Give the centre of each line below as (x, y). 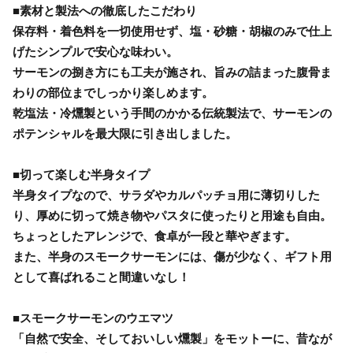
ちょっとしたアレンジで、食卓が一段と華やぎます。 (154, 236)
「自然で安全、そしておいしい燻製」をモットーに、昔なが (172, 338)
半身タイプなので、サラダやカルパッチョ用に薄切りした (166, 195)
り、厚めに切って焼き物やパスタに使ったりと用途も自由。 (172, 215)
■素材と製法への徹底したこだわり (105, 10)
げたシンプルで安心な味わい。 (95, 51)
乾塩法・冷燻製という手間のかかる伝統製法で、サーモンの (172, 113)
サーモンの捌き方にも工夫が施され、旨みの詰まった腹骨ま (172, 72)
